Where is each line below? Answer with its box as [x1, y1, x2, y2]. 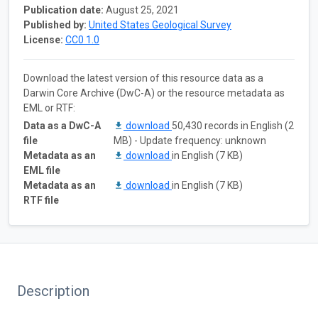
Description [17, 282, 89, 300]
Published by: [23, 18, 87, 31]
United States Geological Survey [89, 18, 231, 31]
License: [23, 33, 63, 45]
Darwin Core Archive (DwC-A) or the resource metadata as [23, 87, 285, 99]
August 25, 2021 [106, 4, 179, 16]
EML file [23, 164, 60, 176]
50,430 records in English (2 [172, 119, 294, 131]
